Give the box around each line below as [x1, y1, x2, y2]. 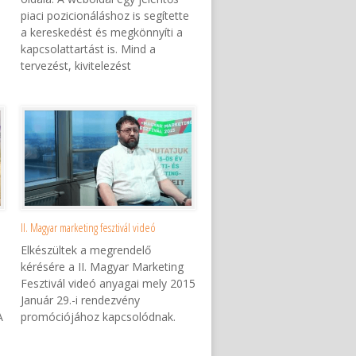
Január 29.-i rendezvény [21, 292, 140, 308]
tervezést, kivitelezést [21, 58, 131, 74]
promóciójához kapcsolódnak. [21, 309, 176, 325]
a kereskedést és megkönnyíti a [21, 25, 183, 41]
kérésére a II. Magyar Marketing [21, 259, 184, 275]
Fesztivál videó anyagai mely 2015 [21, 276, 195, 292]
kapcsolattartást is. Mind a [21, 41, 156, 57]
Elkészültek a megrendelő [21, 242, 151, 258]
